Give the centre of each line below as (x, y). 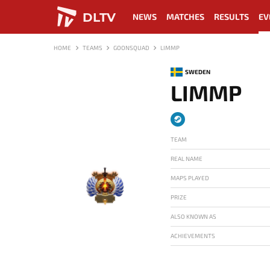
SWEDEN (198, 71)
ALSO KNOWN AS (193, 216)
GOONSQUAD (131, 48)
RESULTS (231, 17)
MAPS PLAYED (190, 178)
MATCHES (185, 17)
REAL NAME (187, 159)
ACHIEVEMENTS (193, 236)
